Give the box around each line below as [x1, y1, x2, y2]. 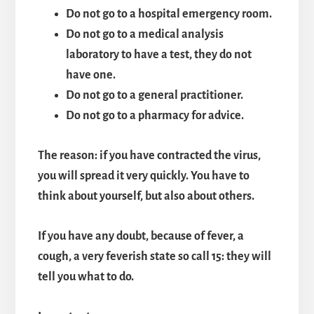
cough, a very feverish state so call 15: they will [37, 250, 271, 263]
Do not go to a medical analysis [65, 27, 224, 41]
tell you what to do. [37, 270, 134, 283]
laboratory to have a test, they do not [65, 48, 252, 61]
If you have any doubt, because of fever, [37, 229, 235, 243]
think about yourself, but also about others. [37, 189, 254, 203]
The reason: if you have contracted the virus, [37, 149, 261, 162]
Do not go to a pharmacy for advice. [65, 109, 244, 122]
